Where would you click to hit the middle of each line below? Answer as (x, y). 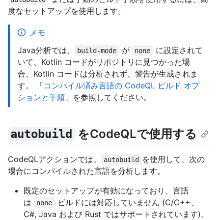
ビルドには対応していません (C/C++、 (126, 203)
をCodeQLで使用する (136, 134)
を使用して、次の (173, 159)
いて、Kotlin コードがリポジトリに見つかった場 (104, 62)
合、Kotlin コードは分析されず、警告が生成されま (108, 73)
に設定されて (178, 50)
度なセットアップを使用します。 (67, 11)
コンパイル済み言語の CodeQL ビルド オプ (122, 85)
